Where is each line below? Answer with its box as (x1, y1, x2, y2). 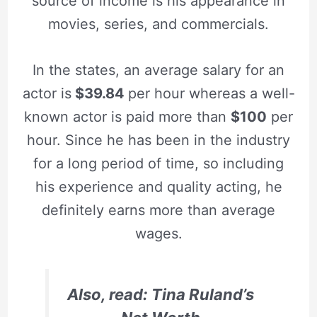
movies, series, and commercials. (48, 15, 269, 33)
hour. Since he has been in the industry (27, 131, 290, 149)
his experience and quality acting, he (35, 178, 282, 195)
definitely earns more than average (42, 201, 275, 219)
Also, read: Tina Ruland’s (67, 284, 254, 304)
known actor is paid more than (24, 108, 231, 125)
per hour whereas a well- (127, 84, 295, 102)
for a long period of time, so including (33, 154, 284, 172)
